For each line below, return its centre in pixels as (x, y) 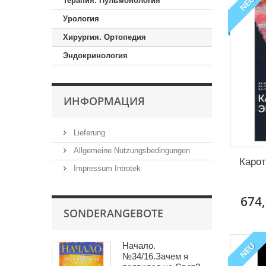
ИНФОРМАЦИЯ (104, 101)
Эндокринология (95, 56)
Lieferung (88, 133)
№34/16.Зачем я (155, 256)
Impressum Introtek (106, 168)
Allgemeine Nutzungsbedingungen (131, 151)
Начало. (139, 246)
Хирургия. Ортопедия (104, 37)
